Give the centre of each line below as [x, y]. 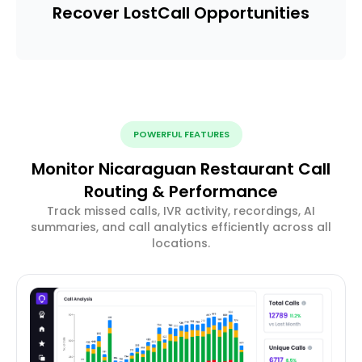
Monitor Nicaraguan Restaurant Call [181, 169]
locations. [181, 244]
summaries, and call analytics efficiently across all [181, 227]
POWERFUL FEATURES [181, 135]
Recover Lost [105, 13]
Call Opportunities [234, 13]
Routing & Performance [181, 192]
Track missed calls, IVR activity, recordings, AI [181, 211]
